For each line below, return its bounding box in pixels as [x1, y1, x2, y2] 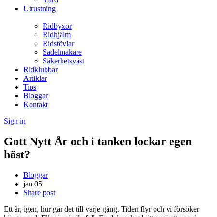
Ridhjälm [43, 31, 71, 39]
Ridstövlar [43, 39, 74, 47]
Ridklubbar [23, 65, 58, 74]
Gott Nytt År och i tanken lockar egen [4, 135, 192, 148]
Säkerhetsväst [43, 57, 84, 65]
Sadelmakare [43, 48, 82, 56]
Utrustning [23, 4, 56, 13]
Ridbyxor [43, 22, 72, 30]
